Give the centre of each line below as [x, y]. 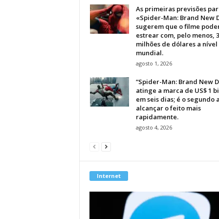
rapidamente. [157, 117]
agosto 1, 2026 [154, 63]
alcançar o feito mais [168, 108]
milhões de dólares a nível [176, 44]
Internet [109, 175]
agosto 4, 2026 [154, 127]
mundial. [149, 53]
